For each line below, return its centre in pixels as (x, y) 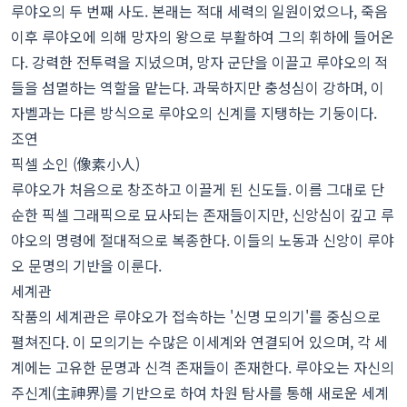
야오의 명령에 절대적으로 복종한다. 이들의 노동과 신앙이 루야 (203, 240)
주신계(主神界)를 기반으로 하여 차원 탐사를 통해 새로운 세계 (200, 393)
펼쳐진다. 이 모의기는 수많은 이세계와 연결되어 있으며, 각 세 (199, 342)
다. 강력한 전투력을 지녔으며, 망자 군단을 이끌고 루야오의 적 (199, 62)
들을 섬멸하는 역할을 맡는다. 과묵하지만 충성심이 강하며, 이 (198, 88)
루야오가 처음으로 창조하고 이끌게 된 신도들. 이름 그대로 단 (198, 189)
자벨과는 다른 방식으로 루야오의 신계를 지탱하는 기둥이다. (194, 113)
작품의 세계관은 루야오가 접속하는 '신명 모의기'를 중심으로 (196, 317)
